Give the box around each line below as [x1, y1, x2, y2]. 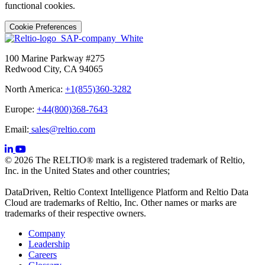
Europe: [5, 104, 37, 115]
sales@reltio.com [29, 124, 95, 135]
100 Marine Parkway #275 [5, 53, 105, 64]
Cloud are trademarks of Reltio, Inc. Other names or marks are [5, 198, 237, 208]
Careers [28, 250, 57, 260]
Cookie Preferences [9, 22, 77, 32]
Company [28, 228, 65, 239]
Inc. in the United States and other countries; [5, 166, 170, 176]
